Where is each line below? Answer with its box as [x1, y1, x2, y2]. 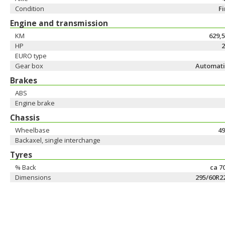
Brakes [10, 75, 37, 86]
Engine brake [15, 98, 55, 107]
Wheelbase [15, 126, 50, 135]
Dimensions [15, 173, 51, 182]
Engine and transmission [10, 18, 108, 29]
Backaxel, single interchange [15, 136, 100, 145]
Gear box [15, 61, 43, 70]
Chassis [10, 112, 40, 123]
